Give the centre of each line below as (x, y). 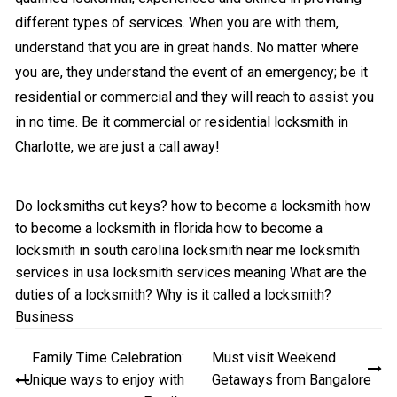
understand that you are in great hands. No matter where (187, 48)
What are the (329, 273)
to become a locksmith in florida (114, 229)
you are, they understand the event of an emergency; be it (192, 73)
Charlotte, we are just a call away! (118, 147)
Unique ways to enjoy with (104, 380)
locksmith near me (240, 251)
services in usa (62, 273)
